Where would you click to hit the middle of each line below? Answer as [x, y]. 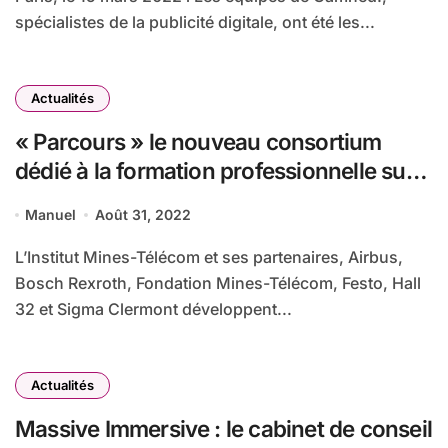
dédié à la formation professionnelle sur [214, 171]
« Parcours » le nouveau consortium [198, 142]
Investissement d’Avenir [134, 229]
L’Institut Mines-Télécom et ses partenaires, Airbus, [21, 257]
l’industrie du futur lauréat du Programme [224, 200]
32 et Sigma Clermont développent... [153, 309]
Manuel [51, 215]
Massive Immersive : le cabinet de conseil [223, 429]
